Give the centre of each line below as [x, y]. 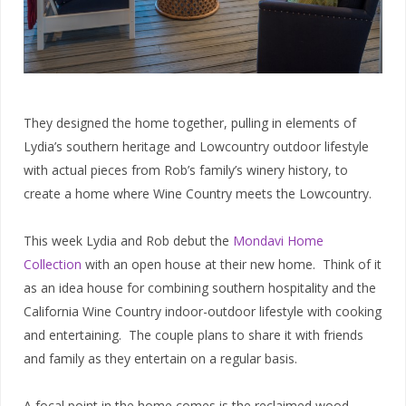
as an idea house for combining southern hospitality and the [200, 287]
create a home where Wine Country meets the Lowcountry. [198, 193]
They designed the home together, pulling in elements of [190, 122]
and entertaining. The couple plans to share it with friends [193, 334]
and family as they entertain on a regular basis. [160, 358]
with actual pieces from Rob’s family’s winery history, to [186, 169]
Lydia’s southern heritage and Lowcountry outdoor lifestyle [196, 146]
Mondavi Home [278, 240]
